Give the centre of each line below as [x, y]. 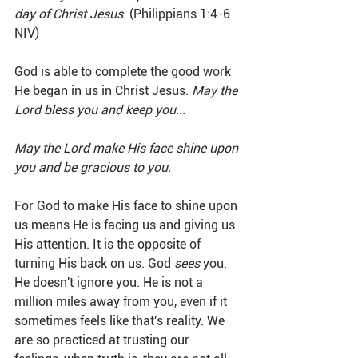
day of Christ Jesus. [70, 14]
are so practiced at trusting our [103, 340]
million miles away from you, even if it [122, 302]
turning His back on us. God [94, 264]
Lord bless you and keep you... [100, 110]
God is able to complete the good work [124, 72]
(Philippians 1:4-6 [180, 14]
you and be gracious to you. [93, 168]
